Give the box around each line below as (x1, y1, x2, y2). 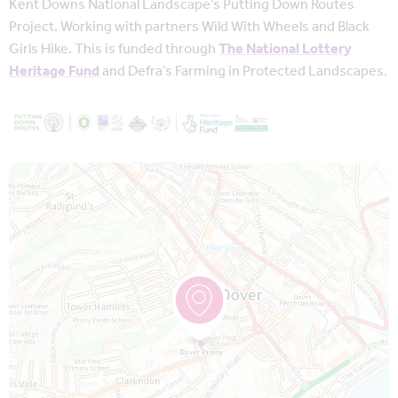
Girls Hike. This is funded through (9, 36, 219, 64)
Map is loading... (9, 160, 97, 185)
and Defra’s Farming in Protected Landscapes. (99, 58, 387, 86)
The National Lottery (219, 36, 352, 64)
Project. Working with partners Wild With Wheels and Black (9, 13, 370, 42)
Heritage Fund (9, 58, 99, 86)
